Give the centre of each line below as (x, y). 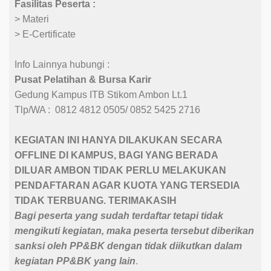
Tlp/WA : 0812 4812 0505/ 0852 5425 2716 (107, 109)
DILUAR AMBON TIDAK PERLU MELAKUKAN (120, 170)
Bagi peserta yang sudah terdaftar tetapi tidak (119, 215)
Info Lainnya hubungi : (62, 64)
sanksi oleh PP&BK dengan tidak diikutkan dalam (128, 246)
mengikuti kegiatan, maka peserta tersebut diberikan (134, 230)
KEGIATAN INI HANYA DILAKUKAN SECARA (118, 140)
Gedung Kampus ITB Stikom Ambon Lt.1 (101, 94)
